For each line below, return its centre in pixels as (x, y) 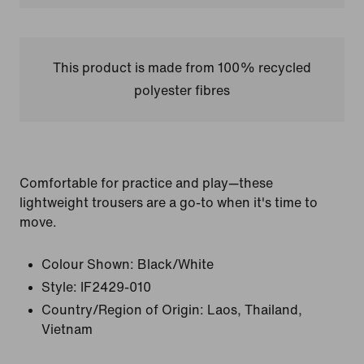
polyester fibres (182, 91)
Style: (59, 287)
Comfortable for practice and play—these (146, 183)
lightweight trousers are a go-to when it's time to (169, 203)
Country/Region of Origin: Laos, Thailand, (172, 310)
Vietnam (67, 329)
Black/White (175, 264)
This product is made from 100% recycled (182, 68)
